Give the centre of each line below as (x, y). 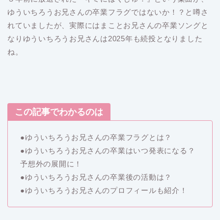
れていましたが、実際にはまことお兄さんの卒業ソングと (108, 26)
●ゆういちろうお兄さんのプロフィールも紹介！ (104, 191)
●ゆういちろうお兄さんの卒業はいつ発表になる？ (108, 151)
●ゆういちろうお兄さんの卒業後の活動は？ (96, 177)
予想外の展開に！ (51, 164)
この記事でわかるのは (59, 112)
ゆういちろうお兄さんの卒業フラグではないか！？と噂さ (108, 12)
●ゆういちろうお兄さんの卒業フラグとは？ (96, 137)
